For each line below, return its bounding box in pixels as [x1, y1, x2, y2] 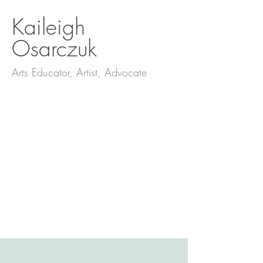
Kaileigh [12, 12, 85, 41]
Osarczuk [12, 34, 103, 63]
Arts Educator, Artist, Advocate [12, 65, 147, 79]
